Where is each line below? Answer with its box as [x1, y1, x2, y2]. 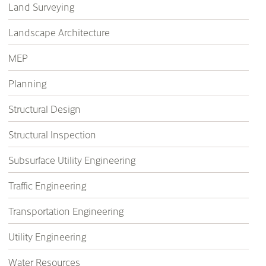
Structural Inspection [8, 128, 96, 141]
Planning [8, 77, 46, 90]
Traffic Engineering [8, 179, 86, 192]
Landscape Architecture [8, 26, 110, 39]
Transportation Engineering [8, 204, 123, 217]
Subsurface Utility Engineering [8, 153, 135, 166]
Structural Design [8, 102, 81, 115]
